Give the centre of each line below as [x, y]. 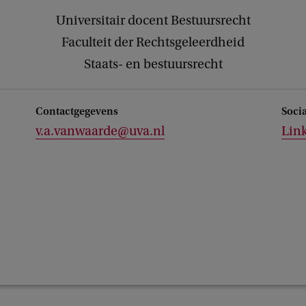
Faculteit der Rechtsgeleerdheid [153, 42]
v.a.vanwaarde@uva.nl [100, 131]
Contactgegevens [77, 111]
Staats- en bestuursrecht [153, 64]
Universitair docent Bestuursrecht [153, 20]
